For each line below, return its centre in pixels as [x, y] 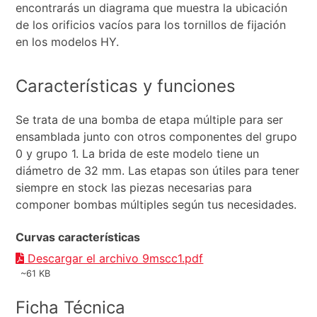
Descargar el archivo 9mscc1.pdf [114, 259]
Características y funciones [126, 86]
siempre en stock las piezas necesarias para [134, 188]
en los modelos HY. [68, 42]
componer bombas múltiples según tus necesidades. [156, 205]
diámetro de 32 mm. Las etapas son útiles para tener [158, 171]
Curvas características [78, 237]
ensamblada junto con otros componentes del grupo [157, 137]
